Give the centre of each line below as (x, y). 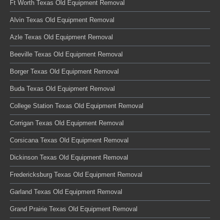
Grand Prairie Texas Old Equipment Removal (74, 209)
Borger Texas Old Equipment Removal (64, 71)
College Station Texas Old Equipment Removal (77, 106)
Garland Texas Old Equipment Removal (66, 192)
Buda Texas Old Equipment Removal (62, 89)
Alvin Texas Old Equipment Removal (62, 20)
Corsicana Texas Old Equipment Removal (69, 140)
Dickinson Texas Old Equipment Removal (69, 157)
